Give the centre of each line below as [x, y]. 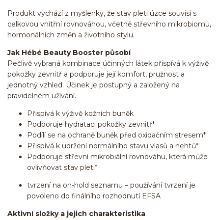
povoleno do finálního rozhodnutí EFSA [94, 196]
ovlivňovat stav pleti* [62, 168]
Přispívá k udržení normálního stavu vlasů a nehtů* [113, 146]
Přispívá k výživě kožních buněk [80, 114]
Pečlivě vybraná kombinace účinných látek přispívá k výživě [108, 64]
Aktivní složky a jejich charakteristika [76, 214]
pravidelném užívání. [42, 96]
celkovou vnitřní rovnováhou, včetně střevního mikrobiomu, [109, 24]
